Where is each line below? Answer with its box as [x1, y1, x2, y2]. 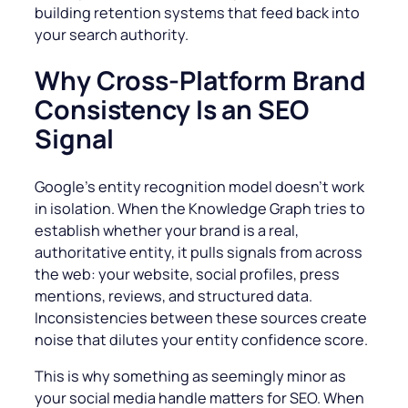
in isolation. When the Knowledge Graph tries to [35, 198, 365, 219]
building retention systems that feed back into [35, 2, 360, 23]
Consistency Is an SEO [35, 92, 309, 128]
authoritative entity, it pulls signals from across [35, 241, 362, 262]
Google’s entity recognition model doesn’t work [35, 176, 364, 197]
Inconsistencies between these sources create [35, 307, 367, 328]
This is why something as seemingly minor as [35, 366, 346, 387]
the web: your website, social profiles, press [35, 263, 340, 284]
